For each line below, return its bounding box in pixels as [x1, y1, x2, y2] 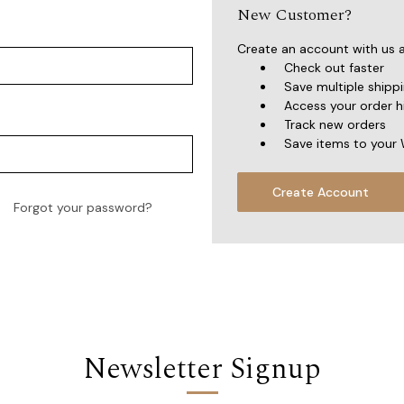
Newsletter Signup [83, 347, 321, 391]
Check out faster [284, 60, 385, 76]
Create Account [272, 184, 370, 200]
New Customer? [236, 3, 352, 27]
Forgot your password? [14, 199, 153, 216]
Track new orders [284, 116, 387, 133]
